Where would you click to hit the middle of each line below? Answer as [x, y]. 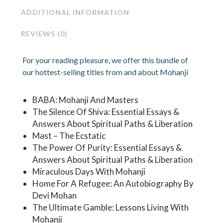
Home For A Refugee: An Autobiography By [113, 184]
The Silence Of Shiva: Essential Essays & [106, 112]
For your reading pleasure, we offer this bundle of [106, 60]
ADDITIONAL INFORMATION [75, 12]
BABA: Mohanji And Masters [86, 100]
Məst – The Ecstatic [69, 136]
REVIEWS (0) [44, 34]
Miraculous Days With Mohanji [89, 172]
